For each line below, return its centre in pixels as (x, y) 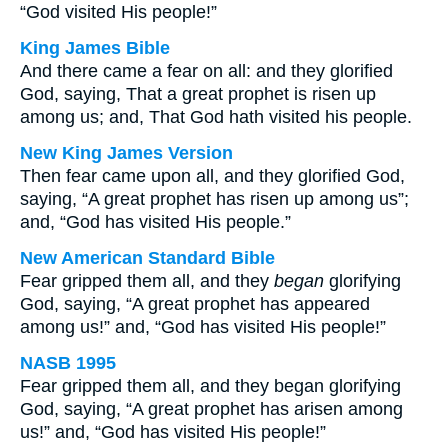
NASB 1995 (68, 363)
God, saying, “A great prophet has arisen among (211, 409)
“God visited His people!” (118, 12)
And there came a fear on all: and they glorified (206, 71)
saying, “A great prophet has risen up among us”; (214, 199)
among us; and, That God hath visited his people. (216, 117)
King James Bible (95, 48)
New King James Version (126, 153)
